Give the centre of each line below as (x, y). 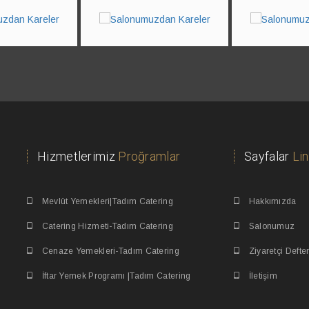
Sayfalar (268, 157)
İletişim (262, 276)
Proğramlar (149, 157)
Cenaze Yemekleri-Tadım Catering (109, 251)
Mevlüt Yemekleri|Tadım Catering (106, 202)
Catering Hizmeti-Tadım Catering (106, 227)
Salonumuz (271, 227)
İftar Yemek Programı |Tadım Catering (115, 276)
